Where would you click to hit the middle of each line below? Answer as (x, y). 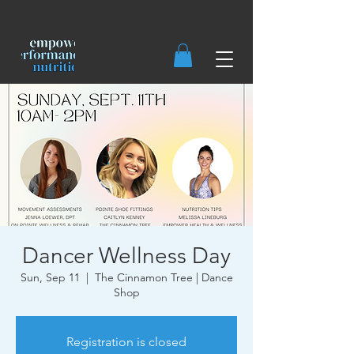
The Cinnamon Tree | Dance (164, 277)
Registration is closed (126, 341)
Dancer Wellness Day (126, 255)
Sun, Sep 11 (50, 277)
